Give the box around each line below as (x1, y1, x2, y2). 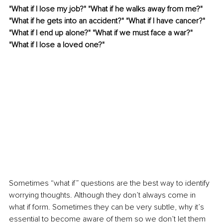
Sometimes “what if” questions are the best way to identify (9, 178, 212, 188)
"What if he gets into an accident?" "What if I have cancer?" (9, 16, 207, 26)
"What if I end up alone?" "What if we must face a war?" (9, 28, 195, 38)
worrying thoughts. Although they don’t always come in (9, 190, 198, 200)
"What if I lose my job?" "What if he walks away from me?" (9, 4, 205, 14)
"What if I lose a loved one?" (9, 40, 107, 50)
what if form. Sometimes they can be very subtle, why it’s (9, 202, 206, 212)
